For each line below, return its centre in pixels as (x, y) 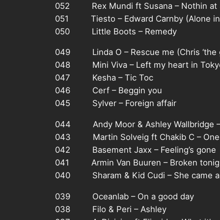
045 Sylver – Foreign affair (116, 103)
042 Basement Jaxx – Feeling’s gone (136, 150)
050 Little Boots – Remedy (116, 31)
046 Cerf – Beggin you (109, 91)
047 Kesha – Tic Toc (104, 78)
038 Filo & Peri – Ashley (111, 209)
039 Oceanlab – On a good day (124, 197)
